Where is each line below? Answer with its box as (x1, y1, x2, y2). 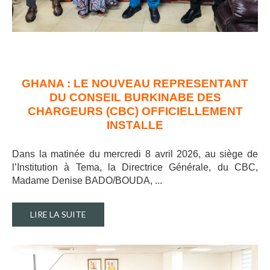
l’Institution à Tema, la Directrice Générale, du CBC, (12, 162, 258, 173)
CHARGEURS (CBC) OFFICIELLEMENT (27, 105, 243, 118)
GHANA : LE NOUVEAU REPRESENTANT (22, 77, 248, 90)
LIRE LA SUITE (30, 209, 86, 220)
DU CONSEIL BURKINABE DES (49, 91, 221, 104)
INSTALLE (107, 119, 163, 132)
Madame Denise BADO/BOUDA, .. (12, 175, 160, 186)
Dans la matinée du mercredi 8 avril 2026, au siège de (12, 149, 258, 160)
